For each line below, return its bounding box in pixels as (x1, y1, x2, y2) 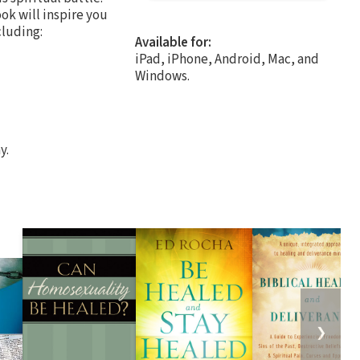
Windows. (135, 66, 190, 86)
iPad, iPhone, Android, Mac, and (135, 49, 319, 69)
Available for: (135, 32, 211, 52)
